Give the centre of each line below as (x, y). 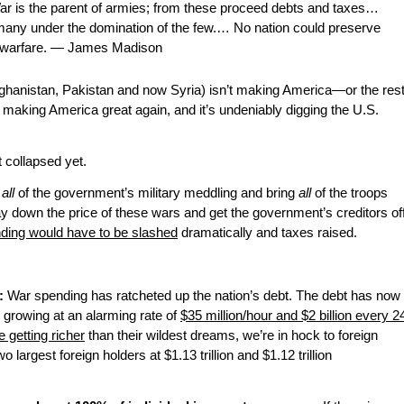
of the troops (349, 193)
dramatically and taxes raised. (267, 233)
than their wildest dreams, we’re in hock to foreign (231, 336)
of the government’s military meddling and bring (156, 193)
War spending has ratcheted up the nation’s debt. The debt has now (202, 296)
